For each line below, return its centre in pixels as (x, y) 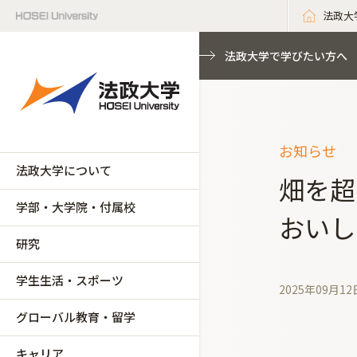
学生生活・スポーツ (70, 280)
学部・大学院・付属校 (76, 207)
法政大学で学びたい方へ (286, 56)
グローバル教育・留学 (76, 317)
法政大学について (64, 170)
